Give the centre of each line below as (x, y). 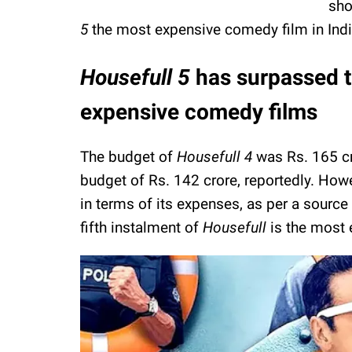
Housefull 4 (216, 156)
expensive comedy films (202, 112)
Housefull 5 (135, 77)
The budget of (128, 156)
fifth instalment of (141, 227)
